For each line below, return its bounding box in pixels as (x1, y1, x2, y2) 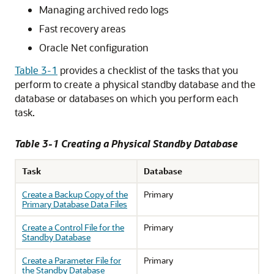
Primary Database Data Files (22, 198, 127, 210)
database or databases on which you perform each (15, 92, 239, 105)
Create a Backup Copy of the (22, 188, 128, 200)
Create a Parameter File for (22, 254, 121, 266)
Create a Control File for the (22, 221, 124, 233)
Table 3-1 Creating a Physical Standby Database (15, 137, 238, 150)
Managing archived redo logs (39, 3, 168, 16)
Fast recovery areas (39, 22, 125, 35)
